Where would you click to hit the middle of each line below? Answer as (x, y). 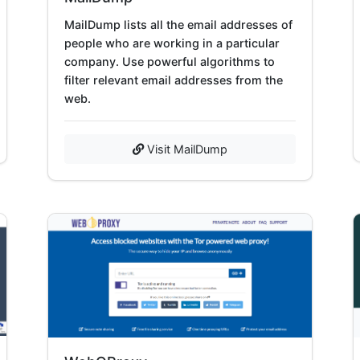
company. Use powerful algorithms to (170, 61)
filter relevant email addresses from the (174, 80)
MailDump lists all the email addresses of (178, 24)
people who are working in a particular (172, 43)
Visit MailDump (186, 149)
